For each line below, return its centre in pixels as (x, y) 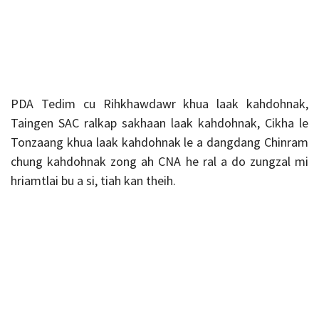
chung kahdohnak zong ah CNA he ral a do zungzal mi (159, 162)
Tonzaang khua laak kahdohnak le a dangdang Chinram (159, 142)
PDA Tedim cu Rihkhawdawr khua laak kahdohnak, (159, 104)
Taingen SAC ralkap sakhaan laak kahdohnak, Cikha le (159, 123)
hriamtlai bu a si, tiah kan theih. (93, 181)
